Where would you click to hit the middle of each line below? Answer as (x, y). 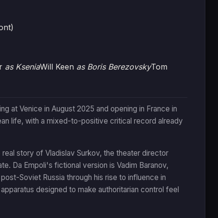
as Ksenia (22, 66)
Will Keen (58, 66)
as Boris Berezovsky (114, 66)
